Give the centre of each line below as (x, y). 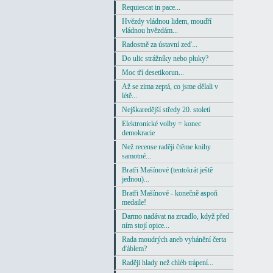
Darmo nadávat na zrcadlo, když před (175, 217)
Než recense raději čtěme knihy (166, 147)
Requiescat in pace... (151, 8)
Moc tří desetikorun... (153, 73)
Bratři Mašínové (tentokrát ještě (167, 170)
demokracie (138, 133)
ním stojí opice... (146, 226)
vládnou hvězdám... (150, 31)
